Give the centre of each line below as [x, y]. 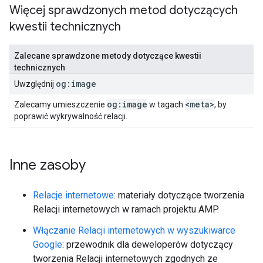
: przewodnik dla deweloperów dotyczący [148, 245]
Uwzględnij [35, 84]
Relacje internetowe [73, 195]
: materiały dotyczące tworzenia [179, 195]
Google [48, 245]
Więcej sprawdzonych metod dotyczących [124, 10]
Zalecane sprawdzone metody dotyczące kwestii [108, 56]
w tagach [166, 104]
